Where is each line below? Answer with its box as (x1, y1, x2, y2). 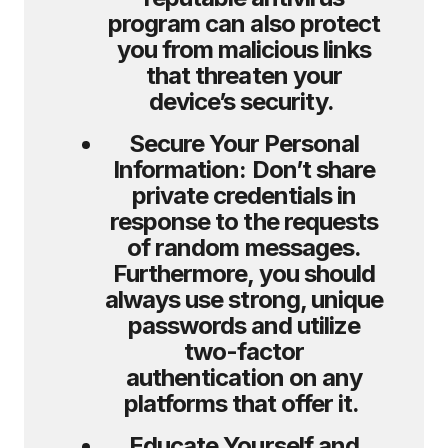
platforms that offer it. (123, 389, 365, 418)
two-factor (183, 337, 305, 366)
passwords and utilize (127, 311, 361, 340)
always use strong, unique (105, 285, 383, 314)
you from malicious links (116, 35, 372, 64)
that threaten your (146, 61, 342, 90)
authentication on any (126, 363, 362, 392)
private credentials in (131, 181, 357, 210)
